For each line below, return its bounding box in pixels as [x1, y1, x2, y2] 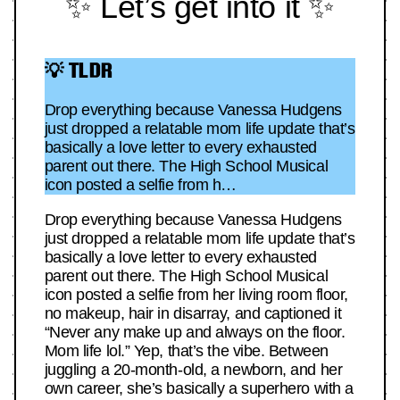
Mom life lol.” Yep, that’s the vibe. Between [44, 342, 329, 361]
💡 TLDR [44, 58, 112, 81]
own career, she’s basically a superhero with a [44, 379, 354, 398]
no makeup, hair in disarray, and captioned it [44, 304, 342, 323]
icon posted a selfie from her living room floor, [44, 286, 348, 304]
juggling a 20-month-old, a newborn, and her [44, 361, 343, 379]
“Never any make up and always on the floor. [44, 323, 346, 342]
